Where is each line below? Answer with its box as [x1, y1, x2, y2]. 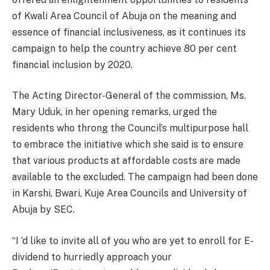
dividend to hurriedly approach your [12, 251, 172, 263]
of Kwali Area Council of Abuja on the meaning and [12, 10, 236, 22]
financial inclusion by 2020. [12, 58, 133, 71]
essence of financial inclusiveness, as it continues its [12, 26, 246, 38]
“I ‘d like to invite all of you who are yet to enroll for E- [12, 234, 254, 246]
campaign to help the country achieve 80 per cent [12, 42, 237, 54]
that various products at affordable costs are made [12, 155, 240, 167]
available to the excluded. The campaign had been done [12, 171, 258, 183]
